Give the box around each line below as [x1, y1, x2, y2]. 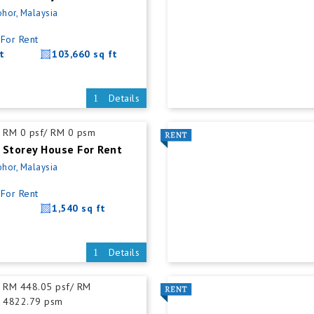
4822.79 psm [3, 295, 63, 308]
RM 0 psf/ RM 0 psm [3, 126, 96, 139]
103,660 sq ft [52, 48, 118, 60]
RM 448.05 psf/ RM [3, 280, 91, 293]
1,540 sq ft [52, 202, 106, 214]
